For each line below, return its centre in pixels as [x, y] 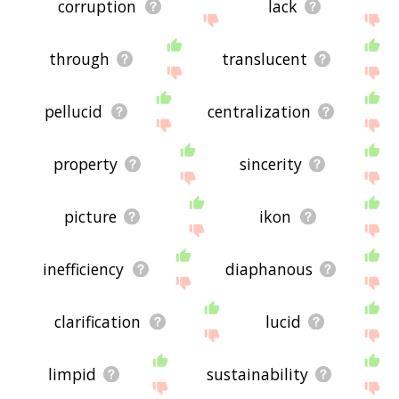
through [79, 59]
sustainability [257, 375]
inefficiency [84, 269]
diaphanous [269, 269]
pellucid [74, 112]
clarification [98, 322]
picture [90, 217]
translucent [264, 59]
